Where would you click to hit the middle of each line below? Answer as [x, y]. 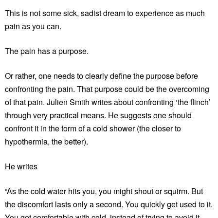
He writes [21, 166]
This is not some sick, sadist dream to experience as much [105, 13]
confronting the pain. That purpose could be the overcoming [107, 89]
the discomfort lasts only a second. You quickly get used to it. [109, 204]
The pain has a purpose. [47, 51]
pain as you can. [33, 26]
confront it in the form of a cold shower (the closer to [93, 128]
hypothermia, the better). [46, 141]
